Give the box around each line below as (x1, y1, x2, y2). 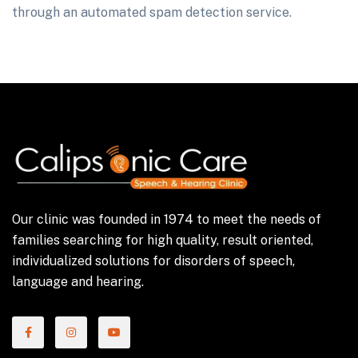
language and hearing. (12, 274, 144, 290)
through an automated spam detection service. (12, 5, 292, 20)
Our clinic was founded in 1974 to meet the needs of (12, 212, 321, 228)
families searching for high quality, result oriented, (12, 233, 313, 249)
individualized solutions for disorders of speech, (12, 253, 295, 269)
